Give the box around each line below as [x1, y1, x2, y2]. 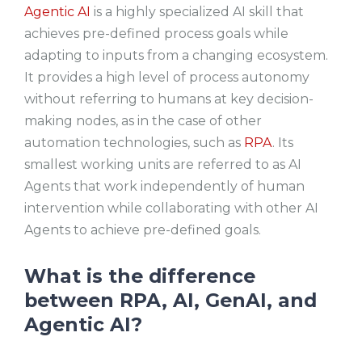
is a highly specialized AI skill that [90, 4, 304, 20]
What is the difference [24, 264, 255, 288]
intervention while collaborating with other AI [24, 200, 318, 217]
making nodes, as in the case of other [24, 113, 262, 129]
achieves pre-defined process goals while [24, 26, 288, 42]
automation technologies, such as [24, 135, 244, 151]
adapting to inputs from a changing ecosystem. [24, 48, 328, 64]
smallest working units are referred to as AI [24, 157, 301, 173]
